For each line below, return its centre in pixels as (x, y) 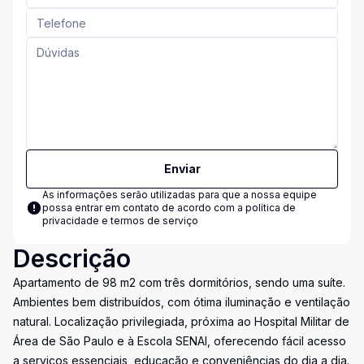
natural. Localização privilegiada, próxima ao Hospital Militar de (181, 321)
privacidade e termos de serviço (120, 221)
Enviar (182, 169)
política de (271, 208)
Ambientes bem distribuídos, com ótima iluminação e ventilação (182, 302)
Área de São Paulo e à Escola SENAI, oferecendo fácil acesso (180, 341)
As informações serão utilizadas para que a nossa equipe (180, 195)
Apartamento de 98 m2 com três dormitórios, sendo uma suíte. (179, 282)
